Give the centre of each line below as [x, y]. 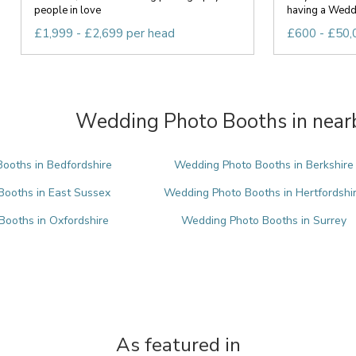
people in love [67, 10]
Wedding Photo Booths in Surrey [263, 221]
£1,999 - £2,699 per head [104, 33]
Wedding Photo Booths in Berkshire [263, 165]
